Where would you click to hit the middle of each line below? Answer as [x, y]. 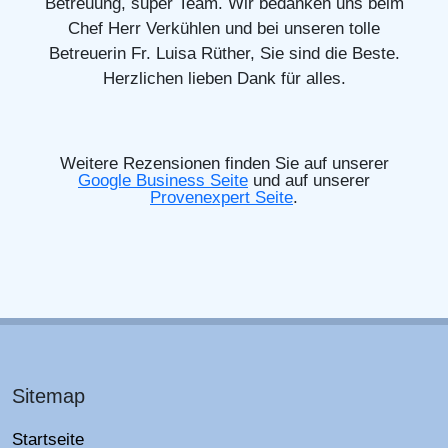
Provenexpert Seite [221, 197]
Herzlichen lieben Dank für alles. [224, 78]
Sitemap [48, 395]
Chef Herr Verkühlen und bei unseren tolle [224, 28]
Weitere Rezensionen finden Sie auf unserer [224, 163]
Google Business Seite [163, 180]
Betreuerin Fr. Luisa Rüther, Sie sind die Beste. [224, 53]
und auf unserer [309, 180]
